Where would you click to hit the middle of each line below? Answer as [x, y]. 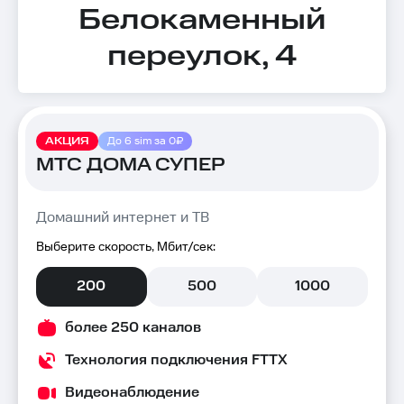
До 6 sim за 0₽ [145, 141]
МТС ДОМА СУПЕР [131, 165]
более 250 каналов [133, 328]
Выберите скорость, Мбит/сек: [126, 247]
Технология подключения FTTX [176, 360]
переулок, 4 [202, 56]
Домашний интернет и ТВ [123, 218]
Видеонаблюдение [132, 393]
